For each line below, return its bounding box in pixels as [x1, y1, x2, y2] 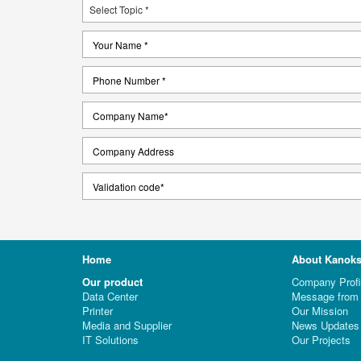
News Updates [291, 317, 359, 333]
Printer [82, 303, 113, 318]
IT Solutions [82, 332, 139, 347]
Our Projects [291, 332, 351, 347]
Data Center [82, 288, 138, 304]
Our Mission [291, 303, 348, 318]
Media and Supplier [82, 317, 172, 333]
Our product [82, 274, 143, 289]
